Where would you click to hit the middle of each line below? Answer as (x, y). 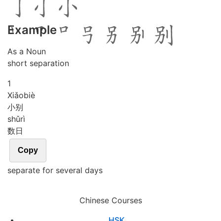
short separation (38, 63)
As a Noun (27, 51)
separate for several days (55, 170)
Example (32, 30)
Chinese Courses (110, 200)
